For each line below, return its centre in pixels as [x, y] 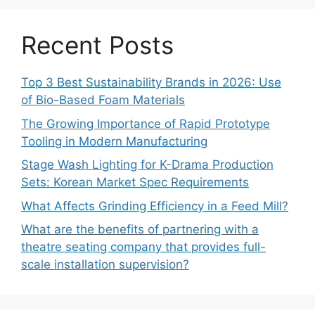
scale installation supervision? [105, 265]
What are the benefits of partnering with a [140, 230]
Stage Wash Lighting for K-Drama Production [147, 165]
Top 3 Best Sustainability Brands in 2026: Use [151, 83]
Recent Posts [97, 45]
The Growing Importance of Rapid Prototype [146, 123]
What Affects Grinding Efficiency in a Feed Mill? [155, 206]
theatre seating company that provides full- [143, 247]
